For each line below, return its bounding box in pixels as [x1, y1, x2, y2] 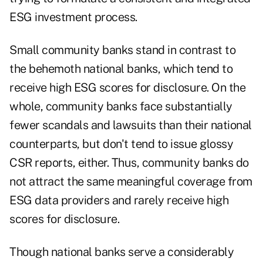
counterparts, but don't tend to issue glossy [9, 137, 233, 151]
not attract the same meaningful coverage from [9, 174, 252, 189]
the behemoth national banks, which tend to [9, 62, 232, 76]
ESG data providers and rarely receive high [9, 193, 228, 208]
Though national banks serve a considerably [9, 245, 234, 259]
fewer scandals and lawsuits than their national [9, 118, 252, 133]
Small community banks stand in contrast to [9, 43, 235, 58]
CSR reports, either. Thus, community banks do [9, 156, 249, 170]
